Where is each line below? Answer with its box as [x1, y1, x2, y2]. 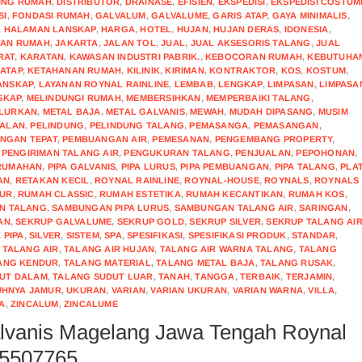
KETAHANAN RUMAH [27, 65, 122, 75]
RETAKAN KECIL [15, 175, 90, 185]
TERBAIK [240, 271, 281, 281]
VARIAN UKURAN [150, 285, 228, 295]
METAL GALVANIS [106, 107, 185, 116]
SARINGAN [299, 203, 348, 213]
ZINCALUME [64, 299, 118, 309]
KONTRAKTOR [209, 65, 276, 75]
